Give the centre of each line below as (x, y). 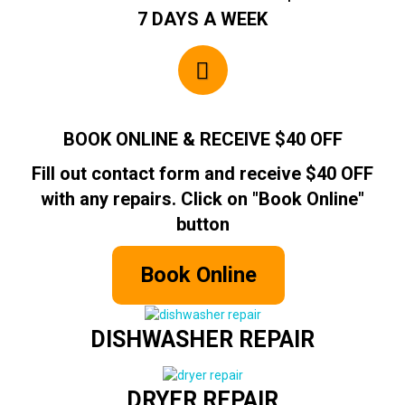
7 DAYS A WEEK (202, 19)
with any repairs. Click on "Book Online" (202, 199)
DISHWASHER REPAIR (202, 340)
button (202, 224)
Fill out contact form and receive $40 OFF (202, 174)
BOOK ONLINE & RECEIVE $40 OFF (202, 139)
